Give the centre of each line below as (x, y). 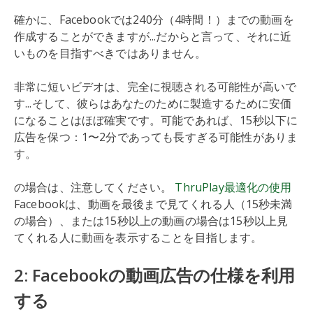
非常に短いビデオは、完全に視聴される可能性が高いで (155, 87)
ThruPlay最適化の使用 (233, 187)
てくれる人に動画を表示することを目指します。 (138, 238)
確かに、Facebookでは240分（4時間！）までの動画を (154, 20)
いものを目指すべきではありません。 (110, 53)
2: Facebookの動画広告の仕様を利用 (154, 275)
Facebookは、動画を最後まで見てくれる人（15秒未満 (153, 204)
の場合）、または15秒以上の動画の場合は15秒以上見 (151, 221)
